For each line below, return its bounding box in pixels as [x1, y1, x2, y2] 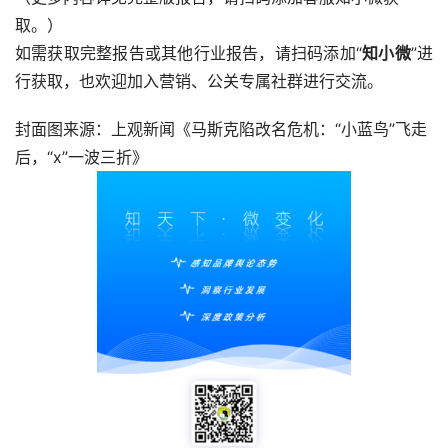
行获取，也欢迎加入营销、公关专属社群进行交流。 [15, 71, 383, 92]
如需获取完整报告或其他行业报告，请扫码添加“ [15, 43, 362, 64]
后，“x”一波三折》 [15, 147, 148, 168]
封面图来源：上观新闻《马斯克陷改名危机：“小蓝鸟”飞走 [15, 119, 427, 140]
